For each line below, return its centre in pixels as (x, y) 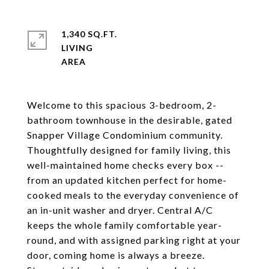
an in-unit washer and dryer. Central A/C (120, 210)
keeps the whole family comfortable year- (125, 225)
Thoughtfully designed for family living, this (129, 150)
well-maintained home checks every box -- (125, 165)
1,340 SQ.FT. (89, 34)
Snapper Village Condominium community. (125, 135)
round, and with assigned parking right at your (134, 240)
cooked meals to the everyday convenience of (133, 195)
